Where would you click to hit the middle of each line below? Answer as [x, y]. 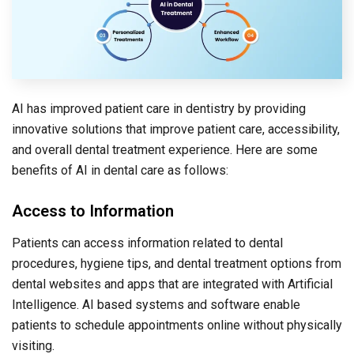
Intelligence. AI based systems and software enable [156, 305]
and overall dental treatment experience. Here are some [165, 150]
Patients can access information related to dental [147, 243]
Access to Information [93, 211]
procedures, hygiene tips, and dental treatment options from [177, 264]
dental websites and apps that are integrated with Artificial [172, 284]
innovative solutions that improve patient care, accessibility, [176, 130]
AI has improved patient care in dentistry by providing [159, 109]
